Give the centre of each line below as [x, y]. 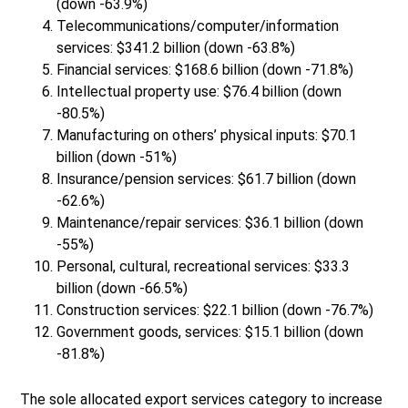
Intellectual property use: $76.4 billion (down [199, 92]
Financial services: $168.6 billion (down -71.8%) [205, 70]
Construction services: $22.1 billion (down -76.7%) [215, 311]
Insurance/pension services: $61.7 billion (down [207, 179]
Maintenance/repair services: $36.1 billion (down [210, 223]
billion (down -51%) [117, 158]
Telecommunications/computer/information [198, 26]
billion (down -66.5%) [122, 289]
